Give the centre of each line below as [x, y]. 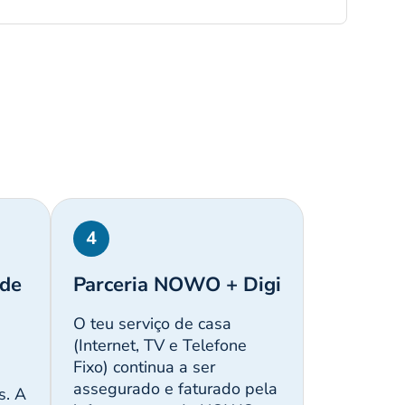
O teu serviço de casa [152, 324]
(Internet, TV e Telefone [160, 346]
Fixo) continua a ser [144, 367]
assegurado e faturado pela [175, 389]
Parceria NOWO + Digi [177, 285]
